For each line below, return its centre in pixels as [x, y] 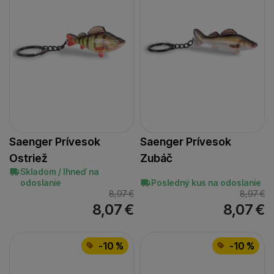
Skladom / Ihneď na [60, 171]
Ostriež [28, 158]
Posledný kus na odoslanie [206, 182]
